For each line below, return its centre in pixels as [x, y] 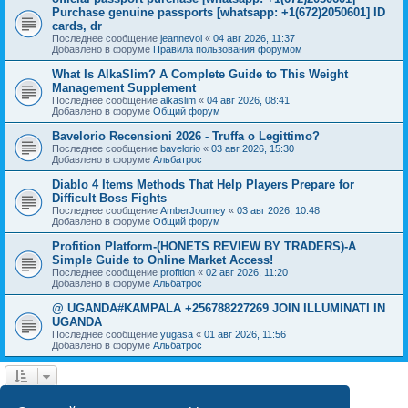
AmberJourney [193, 210]
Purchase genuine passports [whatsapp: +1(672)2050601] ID [219, 12]
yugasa [177, 334]
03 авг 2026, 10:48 [278, 210]
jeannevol [181, 38]
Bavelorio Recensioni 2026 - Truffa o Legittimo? [186, 136]
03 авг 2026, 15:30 [253, 148]
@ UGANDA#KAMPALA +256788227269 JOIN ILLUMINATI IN [219, 308]
